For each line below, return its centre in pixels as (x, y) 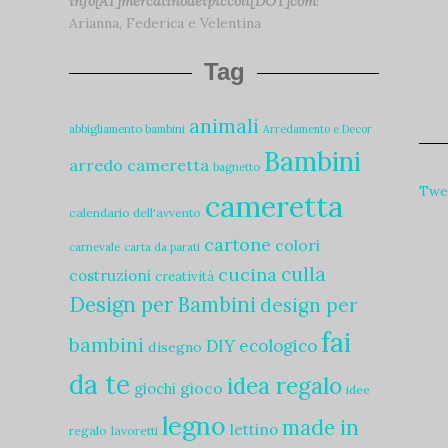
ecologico (278, 346)
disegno (175, 347)
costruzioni (110, 275)
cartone (237, 244)
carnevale (94, 247)
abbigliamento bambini (127, 129)
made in (320, 427)
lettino (254, 429)
